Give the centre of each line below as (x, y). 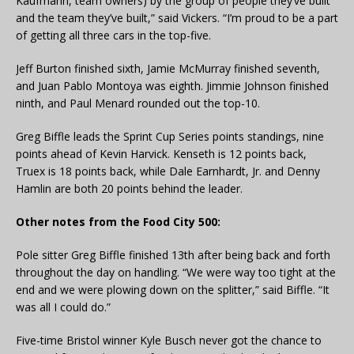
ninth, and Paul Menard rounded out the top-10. (138, 104)
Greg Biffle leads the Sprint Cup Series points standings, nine (170, 137)
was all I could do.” (63, 307)
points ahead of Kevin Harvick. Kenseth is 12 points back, (161, 154)
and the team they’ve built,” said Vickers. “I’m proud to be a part (177, 18)
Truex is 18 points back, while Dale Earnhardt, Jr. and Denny (168, 171)
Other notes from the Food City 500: (118, 222)
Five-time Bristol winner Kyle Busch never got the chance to (169, 341)
